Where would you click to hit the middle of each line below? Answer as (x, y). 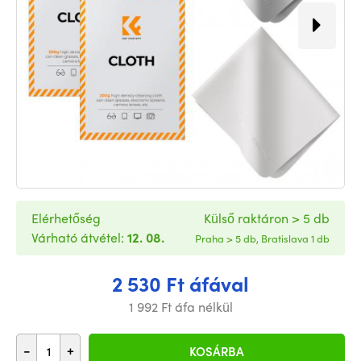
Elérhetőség (66, 218)
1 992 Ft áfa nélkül (180, 306)
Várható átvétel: (79, 237)
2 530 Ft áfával (180, 283)
